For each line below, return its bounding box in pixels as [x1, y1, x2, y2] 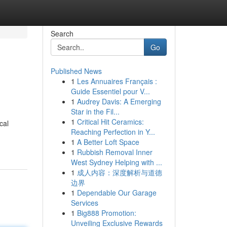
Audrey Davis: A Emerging [77, 96, 161, 106]
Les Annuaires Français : [77, 76, 157, 86]
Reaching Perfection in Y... [70, 127, 155, 137]
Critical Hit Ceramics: [77, 117, 144, 127]
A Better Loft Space [77, 137, 139, 147]
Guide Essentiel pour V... [70, 86, 150, 96]
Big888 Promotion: [77, 208, 136, 218]
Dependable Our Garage [77, 187, 157, 198]
